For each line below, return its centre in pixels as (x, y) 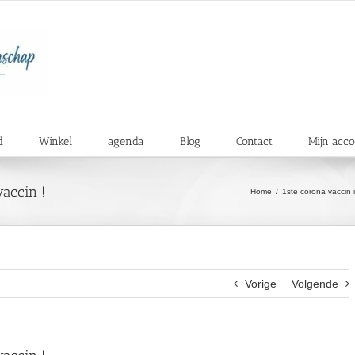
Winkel (55, 141)
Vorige (261, 284)
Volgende (315, 284)
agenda (126, 141)
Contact (254, 141)
